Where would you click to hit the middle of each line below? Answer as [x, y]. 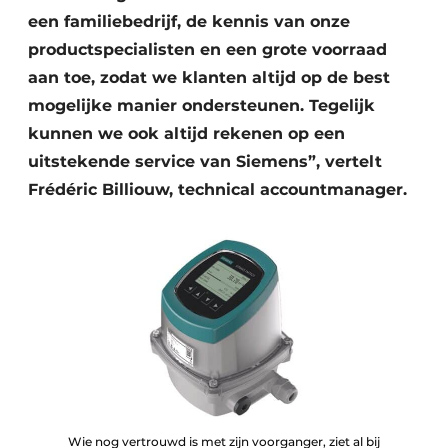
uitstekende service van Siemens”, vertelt [205, 161]
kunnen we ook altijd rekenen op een [186, 133]
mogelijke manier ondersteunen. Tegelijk [201, 105]
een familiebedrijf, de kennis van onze [189, 21]
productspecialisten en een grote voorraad [207, 49]
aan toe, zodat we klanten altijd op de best [209, 77]
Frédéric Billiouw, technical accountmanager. [217, 189]
